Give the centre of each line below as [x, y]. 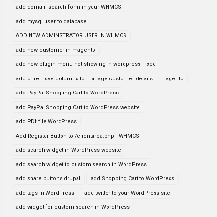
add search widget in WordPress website [69, 150]
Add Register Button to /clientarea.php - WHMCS [77, 136]
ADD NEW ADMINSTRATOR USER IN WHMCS [71, 36]
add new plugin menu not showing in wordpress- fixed [86, 64]
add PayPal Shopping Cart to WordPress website [78, 107]
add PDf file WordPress [46, 121]
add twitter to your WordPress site [127, 193]
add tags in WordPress [45, 193]
